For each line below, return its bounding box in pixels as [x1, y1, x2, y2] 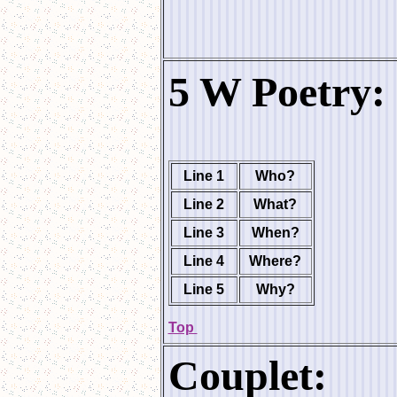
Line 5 [183, 282, 224, 297]
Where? [249, 253, 301, 269]
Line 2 [183, 197, 224, 212]
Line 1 [183, 168, 224, 183]
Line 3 [183, 225, 224, 240]
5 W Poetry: [167, 68, 385, 115]
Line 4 [183, 253, 224, 269]
